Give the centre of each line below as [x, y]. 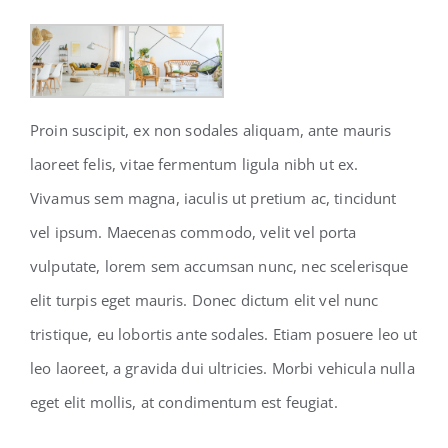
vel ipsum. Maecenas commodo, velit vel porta [193, 232]
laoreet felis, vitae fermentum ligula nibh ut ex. [194, 164]
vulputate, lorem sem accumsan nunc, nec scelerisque [219, 266]
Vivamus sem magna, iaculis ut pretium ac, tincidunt [213, 198]
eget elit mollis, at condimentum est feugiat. [184, 402]
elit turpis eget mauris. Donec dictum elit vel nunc [204, 300]
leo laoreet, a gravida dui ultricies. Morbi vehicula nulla [222, 368]
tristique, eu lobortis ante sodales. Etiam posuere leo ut [224, 334]
